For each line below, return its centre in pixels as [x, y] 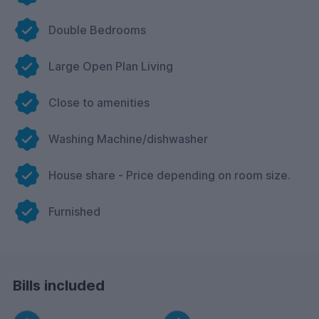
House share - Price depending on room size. [169, 176]
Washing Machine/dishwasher [128, 139]
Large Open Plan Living [111, 67]
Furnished [74, 212]
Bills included [59, 286]
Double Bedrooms [97, 30]
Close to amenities [99, 103]
